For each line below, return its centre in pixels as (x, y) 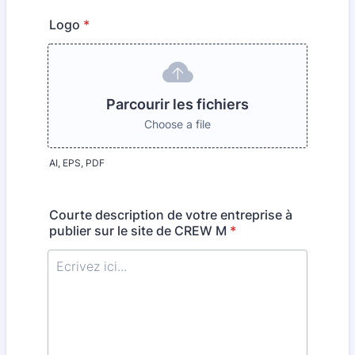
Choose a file (177, 124)
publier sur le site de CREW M (138, 231)
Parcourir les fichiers (177, 104)
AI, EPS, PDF (77, 163)
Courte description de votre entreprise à (171, 215)
